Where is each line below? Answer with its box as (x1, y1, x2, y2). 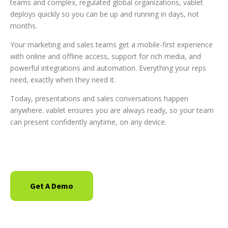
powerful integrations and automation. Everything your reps (10, 63, 206, 73)
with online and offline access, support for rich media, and (10, 51, 201, 61)
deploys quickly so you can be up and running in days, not (10, 9, 199, 19)
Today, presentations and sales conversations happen (10, 94, 188, 103)
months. (10, 21, 37, 31)
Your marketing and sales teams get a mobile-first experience (10, 40, 213, 49)
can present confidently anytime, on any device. (10, 117, 166, 127)
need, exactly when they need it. (10, 75, 116, 84)
